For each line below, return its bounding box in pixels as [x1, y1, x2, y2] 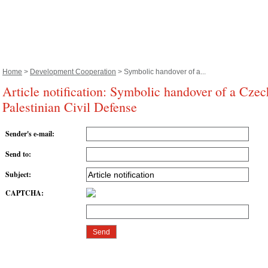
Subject [5, 169, 29, 180]
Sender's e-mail [5, 129, 52, 139]
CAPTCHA [5, 188, 41, 199]
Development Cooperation [30, 68, 116, 76]
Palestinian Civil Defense [2, 98, 137, 115]
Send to [5, 149, 29, 160]
